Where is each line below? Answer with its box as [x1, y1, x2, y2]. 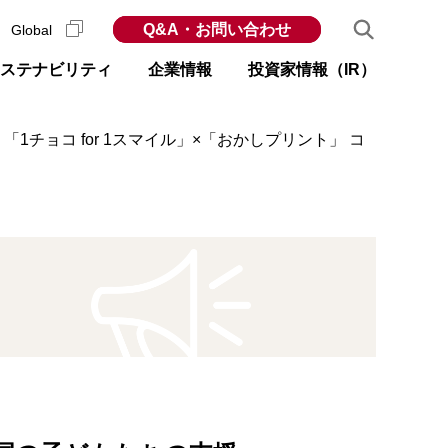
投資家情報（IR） [248, 61, 376, 78]
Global [11, 22, 56, 38]
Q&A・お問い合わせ [143, 21, 291, 38]
